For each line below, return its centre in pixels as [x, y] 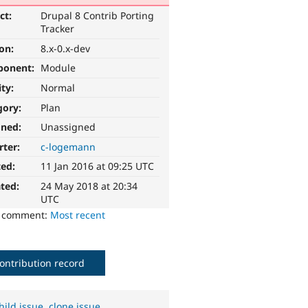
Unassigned [68, 127]
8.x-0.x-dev [66, 48]
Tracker [58, 29]
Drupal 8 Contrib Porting [98, 16]
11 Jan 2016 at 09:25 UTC [98, 166]
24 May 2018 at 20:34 [89, 186]
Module [58, 68]
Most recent [78, 215]
